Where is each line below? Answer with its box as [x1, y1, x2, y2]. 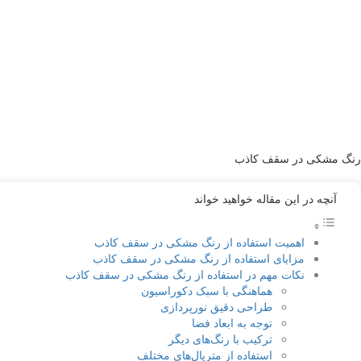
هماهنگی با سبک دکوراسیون [141, 282, 272, 299]
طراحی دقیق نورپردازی [160, 298, 272, 315]
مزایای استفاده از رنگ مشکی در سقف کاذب [93, 250, 305, 267]
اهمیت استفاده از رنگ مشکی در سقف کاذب [94, 234, 305, 251]
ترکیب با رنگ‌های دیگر [168, 330, 272, 347]
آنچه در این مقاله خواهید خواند [194, 190, 337, 207]
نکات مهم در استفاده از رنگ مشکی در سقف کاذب [65, 266, 305, 283]
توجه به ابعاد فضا [192, 314, 272, 331]
